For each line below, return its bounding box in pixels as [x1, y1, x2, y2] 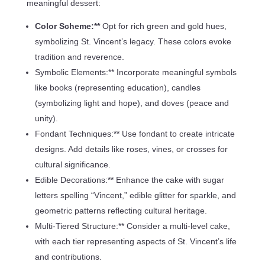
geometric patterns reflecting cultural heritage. [34, 205, 207, 215]
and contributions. [34, 251, 102, 261]
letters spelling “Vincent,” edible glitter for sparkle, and [34, 190, 236, 200]
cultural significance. [34, 159, 111, 169]
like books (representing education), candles [34, 82, 201, 92]
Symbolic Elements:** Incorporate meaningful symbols [34, 67, 237, 77]
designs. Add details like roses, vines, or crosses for [34, 144, 228, 154]
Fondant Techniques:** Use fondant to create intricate [34, 128, 235, 138]
